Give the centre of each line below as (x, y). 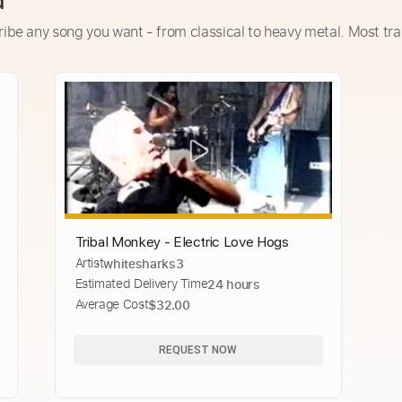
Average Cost (112, 304)
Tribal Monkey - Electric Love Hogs (182, 242)
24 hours (234, 284)
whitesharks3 (144, 263)
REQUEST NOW (198, 350)
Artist (89, 263)
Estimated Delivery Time (141, 284)
